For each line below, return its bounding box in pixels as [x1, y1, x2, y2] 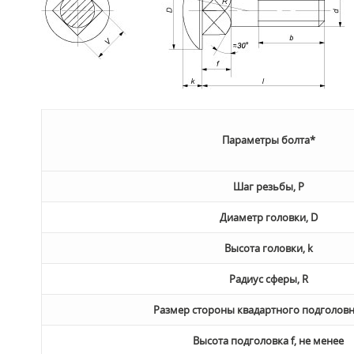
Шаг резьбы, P [232, 179, 304, 194]
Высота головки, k [224, 241, 313, 255]
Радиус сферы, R [228, 272, 308, 286]
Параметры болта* [221, 133, 315, 147]
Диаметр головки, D [219, 210, 318, 224]
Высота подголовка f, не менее [193, 333, 344, 348]
